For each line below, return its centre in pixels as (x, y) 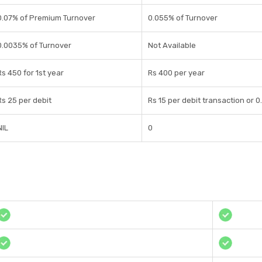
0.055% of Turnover (183, 18)
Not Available (172, 46)
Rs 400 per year (176, 73)
